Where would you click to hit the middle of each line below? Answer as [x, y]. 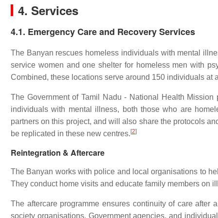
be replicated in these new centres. [71, 134]
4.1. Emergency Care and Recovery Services [103, 32]
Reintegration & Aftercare [58, 153]
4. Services [48, 10]
